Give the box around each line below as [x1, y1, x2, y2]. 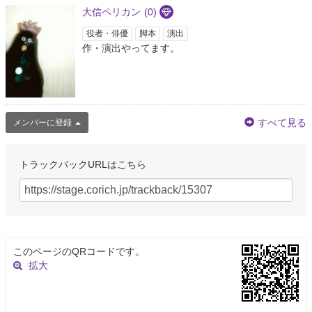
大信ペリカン [82, 6, 141, 18]
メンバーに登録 [13, 117, 72, 127]
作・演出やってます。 [82, 42, 180, 54]
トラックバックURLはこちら [19, 158, 146, 170]
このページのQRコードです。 [13, 245, 145, 257]
